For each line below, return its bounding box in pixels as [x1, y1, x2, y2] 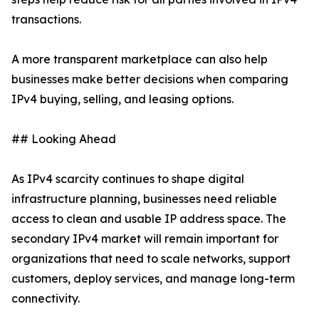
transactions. [11, 12, 81, 27]
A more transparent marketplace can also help [11, 52, 268, 67]
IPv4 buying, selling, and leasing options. [11, 92, 234, 107]
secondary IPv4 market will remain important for [11, 231, 278, 246]
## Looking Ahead [11, 132, 116, 147]
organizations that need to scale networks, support [11, 251, 291, 266]
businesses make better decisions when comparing [11, 72, 288, 87]
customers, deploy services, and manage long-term [11, 271, 295, 286]
